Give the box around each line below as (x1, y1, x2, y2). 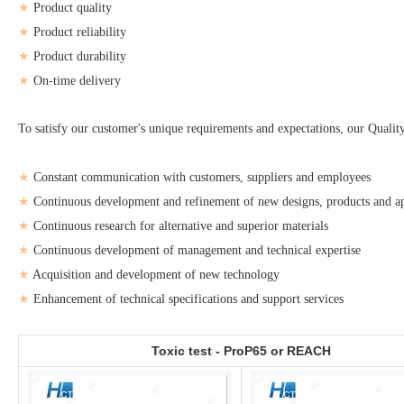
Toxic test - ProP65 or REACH (151, 344, 331, 358)
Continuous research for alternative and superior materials (30, 219, 328, 233)
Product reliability (33, 25, 126, 39)
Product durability (30, 50, 126, 63)
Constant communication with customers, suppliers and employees (30, 170, 371, 184)
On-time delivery (33, 74, 121, 87)
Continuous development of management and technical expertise (30, 243, 361, 257)
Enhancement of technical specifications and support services (30, 292, 344, 306)
